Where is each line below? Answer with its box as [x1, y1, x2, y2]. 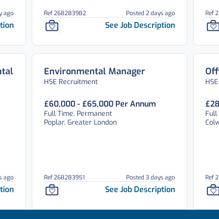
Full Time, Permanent [44, 109, 112, 118]
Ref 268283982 [44, 9, 87, 17]
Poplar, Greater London [44, 118, 117, 127]
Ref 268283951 [44, 174, 85, 181]
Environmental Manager [44, 66, 146, 77]
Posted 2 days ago [126, 9, 175, 17]
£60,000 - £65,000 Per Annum [44, 99, 156, 109]
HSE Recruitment [44, 77, 98, 87]
